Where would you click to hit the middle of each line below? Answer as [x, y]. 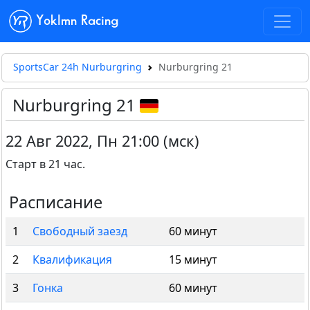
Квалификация [72, 260]
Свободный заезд [80, 231]
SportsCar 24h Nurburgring [77, 67]
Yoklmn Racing [77, 20]
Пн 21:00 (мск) [148, 141]
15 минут [193, 260]
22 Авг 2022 [47, 141]
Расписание [56, 202]
